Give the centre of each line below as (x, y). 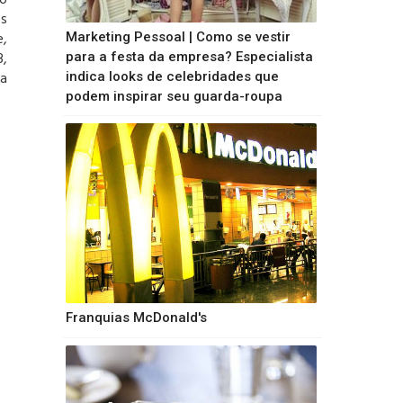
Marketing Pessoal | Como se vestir (178, 36)
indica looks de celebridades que (172, 76)
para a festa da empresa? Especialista (189, 56)
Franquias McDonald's (136, 318)
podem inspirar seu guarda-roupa (174, 96)
